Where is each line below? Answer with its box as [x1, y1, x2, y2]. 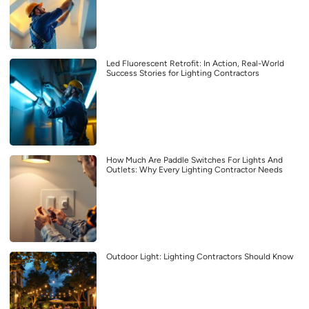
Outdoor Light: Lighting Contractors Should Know [106, 252, 293, 262]
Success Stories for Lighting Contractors [106, 68, 259, 79]
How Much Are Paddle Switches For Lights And [106, 155, 283, 166]
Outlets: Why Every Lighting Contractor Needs [106, 165, 283, 175]
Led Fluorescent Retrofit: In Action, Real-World [106, 59, 284, 69]
